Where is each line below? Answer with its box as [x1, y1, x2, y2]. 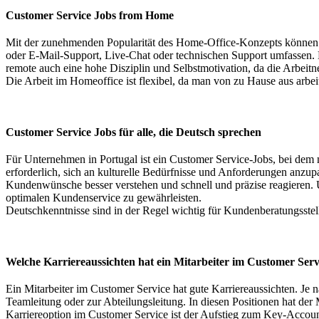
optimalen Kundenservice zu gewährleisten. [6, 191, 202, 204]
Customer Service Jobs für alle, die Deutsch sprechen [6, 125, 261, 138]
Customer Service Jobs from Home [6, 9, 174, 21]
